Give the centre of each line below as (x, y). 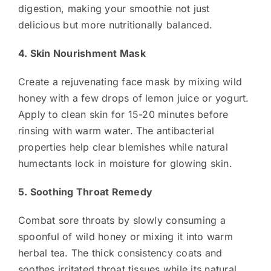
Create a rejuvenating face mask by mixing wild (130, 81)
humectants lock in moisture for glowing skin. (125, 163)
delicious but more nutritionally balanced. (115, 24)
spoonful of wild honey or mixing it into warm (125, 236)
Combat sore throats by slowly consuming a (122, 220)
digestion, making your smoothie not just (114, 8)
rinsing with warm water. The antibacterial (116, 130)
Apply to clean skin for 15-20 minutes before (123, 114)
